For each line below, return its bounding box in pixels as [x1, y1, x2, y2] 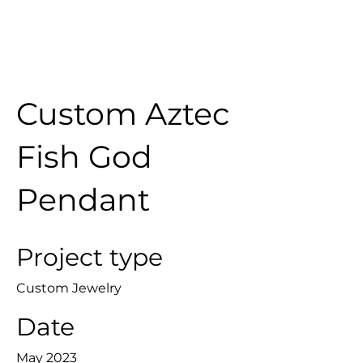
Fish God [16, 138, 152, 176]
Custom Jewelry [16, 280, 122, 296]
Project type [16, 242, 163, 272]
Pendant [16, 181, 150, 219]
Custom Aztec [16, 95, 229, 133]
